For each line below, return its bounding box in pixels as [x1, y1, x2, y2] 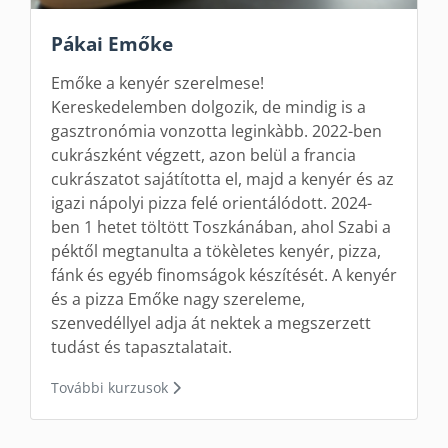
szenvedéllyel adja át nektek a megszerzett [51, 312, 371, 334]
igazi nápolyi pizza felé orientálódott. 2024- [51, 192, 372, 214]
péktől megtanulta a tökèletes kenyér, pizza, [51, 240, 381, 262]
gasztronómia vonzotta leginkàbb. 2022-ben [51, 120, 382, 142]
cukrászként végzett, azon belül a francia [51, 144, 356, 166]
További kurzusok [51, 378, 172, 397]
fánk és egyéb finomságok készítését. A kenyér [51, 264, 397, 286]
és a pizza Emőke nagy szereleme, [51, 288, 305, 310]
